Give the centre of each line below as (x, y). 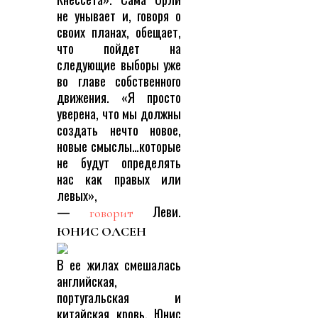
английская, (87, 281)
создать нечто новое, (119, 130)
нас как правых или (119, 179)
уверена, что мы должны (119, 114)
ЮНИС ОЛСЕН (102, 232)
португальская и (119, 297)
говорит (111, 213)
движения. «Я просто (119, 97)
